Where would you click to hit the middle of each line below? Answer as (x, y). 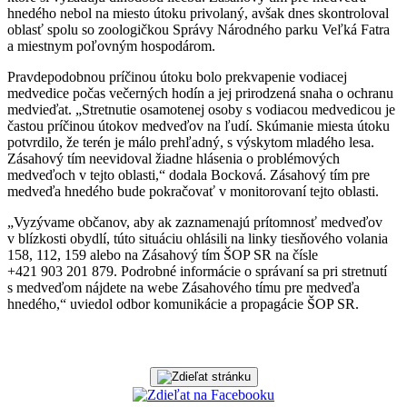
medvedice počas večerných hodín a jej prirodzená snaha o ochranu (200, 93)
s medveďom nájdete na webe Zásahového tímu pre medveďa (184, 287)
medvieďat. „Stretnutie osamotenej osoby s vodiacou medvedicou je (201, 109)
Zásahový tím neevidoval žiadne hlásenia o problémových (174, 158)
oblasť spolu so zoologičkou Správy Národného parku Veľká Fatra (199, 29)
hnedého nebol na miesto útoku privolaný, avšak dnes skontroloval (198, 13)
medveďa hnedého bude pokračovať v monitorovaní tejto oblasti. (193, 191)
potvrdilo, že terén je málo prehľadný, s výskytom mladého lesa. (191, 142)
